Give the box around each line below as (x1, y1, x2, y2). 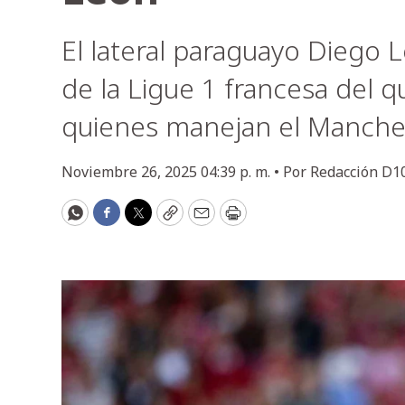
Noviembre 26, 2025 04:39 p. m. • (61, 162, 283, 182)
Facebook (105, 209, 181, 231)
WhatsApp (73, 209, 156, 231)
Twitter (137, 209, 196, 231)
